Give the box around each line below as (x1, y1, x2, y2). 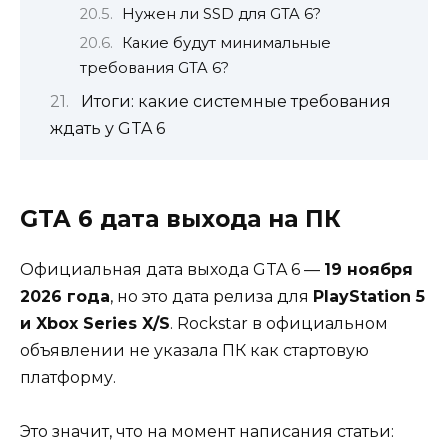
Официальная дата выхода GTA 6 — (20, 259, 324, 279)
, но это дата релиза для (110, 286, 313, 306)
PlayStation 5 (313, 286, 425, 306)
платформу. (20, 367, 116, 387)
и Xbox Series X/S (20, 313, 170, 333)
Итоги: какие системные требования (80, 91, 391, 111)
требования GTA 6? (80, 59, 229, 78)
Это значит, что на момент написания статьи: (20, 422, 394, 442)
